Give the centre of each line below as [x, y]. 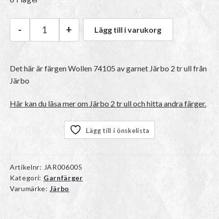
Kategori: [26, 178]
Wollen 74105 [91, 68]
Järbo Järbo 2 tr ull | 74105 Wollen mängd [121, 35]
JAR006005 [63, 167]
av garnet [132, 68]
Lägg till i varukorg [128, 30]
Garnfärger [63, 178]
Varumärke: [30, 189]
